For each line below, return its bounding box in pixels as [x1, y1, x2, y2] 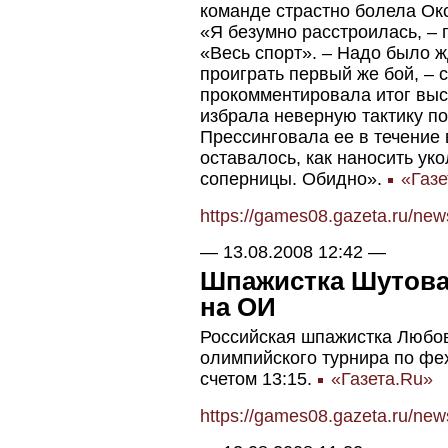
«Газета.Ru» [325, 369, 433, 390]
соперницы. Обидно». [200, 169, 387, 190]
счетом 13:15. [200, 369, 317, 390]
